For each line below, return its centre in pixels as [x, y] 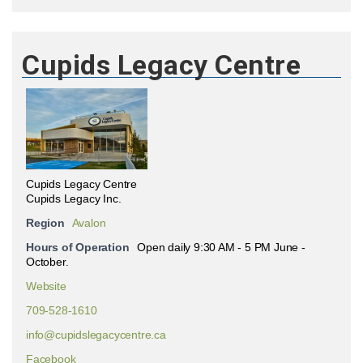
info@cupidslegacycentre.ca [96, 335]
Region [45, 223]
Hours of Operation [78, 247]
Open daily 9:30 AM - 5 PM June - [221, 247]
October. [47, 262]
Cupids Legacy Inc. [74, 199]
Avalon [89, 223]
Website [46, 286]
